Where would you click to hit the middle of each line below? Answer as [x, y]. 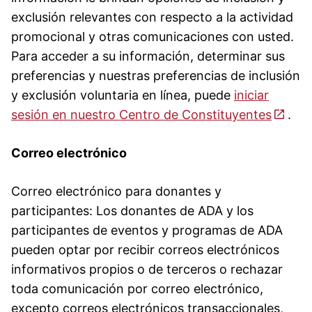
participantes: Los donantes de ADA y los [132, 210]
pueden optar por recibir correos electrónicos [145, 249]
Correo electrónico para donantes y [116, 191]
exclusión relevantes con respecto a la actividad [152, 17]
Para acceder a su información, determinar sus [148, 56]
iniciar [251, 95]
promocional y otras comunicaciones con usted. [153, 36]
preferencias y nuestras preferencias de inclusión [156, 75]
